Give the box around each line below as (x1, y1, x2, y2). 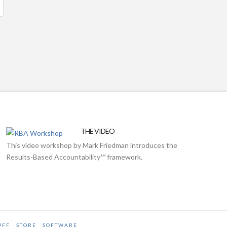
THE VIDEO (81, 127, 115, 136)
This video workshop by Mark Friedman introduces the (6, 141, 177, 150)
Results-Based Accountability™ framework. (6, 153, 142, 162)
